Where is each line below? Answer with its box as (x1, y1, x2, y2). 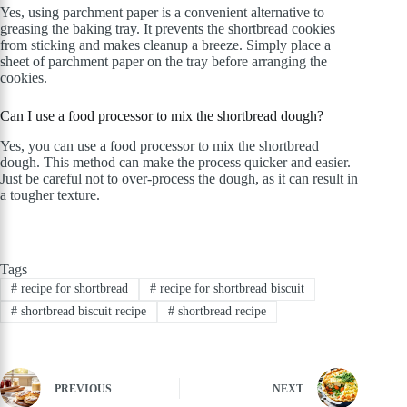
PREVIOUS (55, 382, 112, 396)
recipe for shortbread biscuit (155, 282, 304, 296)
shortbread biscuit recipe (16, 303, 146, 318)
